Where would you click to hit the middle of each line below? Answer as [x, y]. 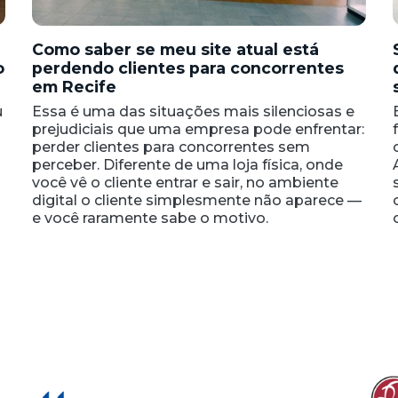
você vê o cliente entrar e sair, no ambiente [185, 183]
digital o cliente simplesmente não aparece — [196, 201]
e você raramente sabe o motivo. [150, 219]
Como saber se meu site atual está [175, 50]
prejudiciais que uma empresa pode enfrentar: [198, 130]
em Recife [74, 87]
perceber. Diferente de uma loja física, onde [187, 165]
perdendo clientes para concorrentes [187, 68]
